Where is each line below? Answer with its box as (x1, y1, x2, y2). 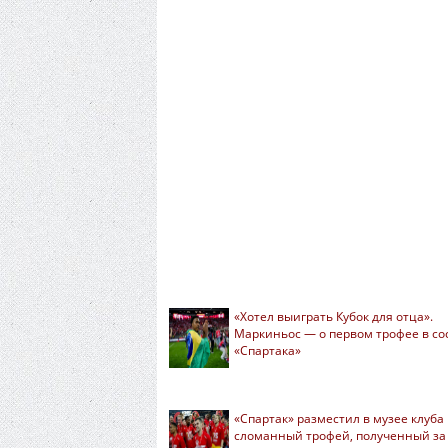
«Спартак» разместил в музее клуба (234, 410, 444, 428)
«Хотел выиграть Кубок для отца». (234, 308, 433, 326)
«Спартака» (234, 342, 301, 360)
